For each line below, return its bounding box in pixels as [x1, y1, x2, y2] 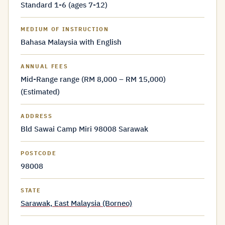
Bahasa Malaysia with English [21, 37, 122, 47]
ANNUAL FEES [21, 63, 68, 70]
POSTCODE [21, 150, 57, 157]
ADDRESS [21, 113, 53, 120]
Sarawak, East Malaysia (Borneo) [21, 198, 132, 208]
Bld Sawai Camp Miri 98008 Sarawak [21, 124, 148, 134]
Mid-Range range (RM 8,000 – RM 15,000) [21, 74, 166, 84]
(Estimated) [21, 87, 60, 96]
